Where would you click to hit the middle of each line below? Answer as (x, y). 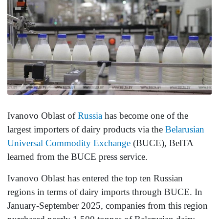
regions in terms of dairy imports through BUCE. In (105, 192)
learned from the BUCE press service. (77, 157)
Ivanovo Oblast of (43, 116)
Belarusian (185, 130)
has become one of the (145, 116)
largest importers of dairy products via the (86, 130)
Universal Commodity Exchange (69, 143)
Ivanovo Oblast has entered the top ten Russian (95, 178)
